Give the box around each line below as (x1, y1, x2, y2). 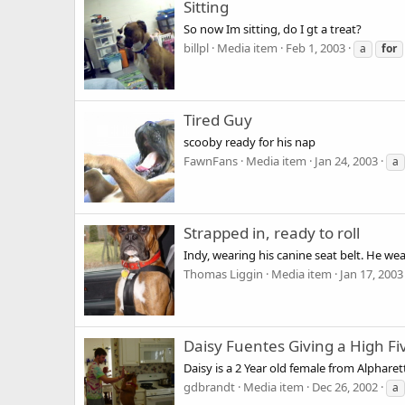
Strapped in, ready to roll (184, 222, 360, 244)
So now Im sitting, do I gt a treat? (184, 20, 362, 37)
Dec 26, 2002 (312, 378, 378, 395)
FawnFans (184, 152, 238, 169)
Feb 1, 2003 (286, 39, 345, 56)
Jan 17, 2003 (340, 265, 403, 282)
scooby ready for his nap (184, 133, 316, 150)
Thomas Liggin (184, 265, 263, 282)
